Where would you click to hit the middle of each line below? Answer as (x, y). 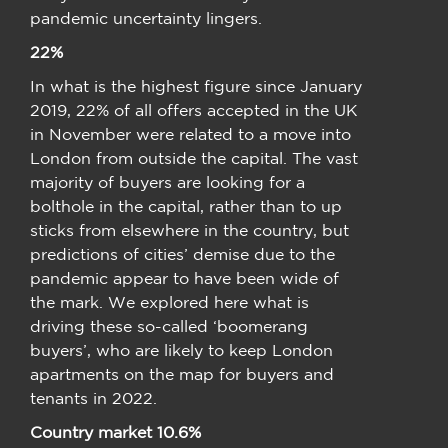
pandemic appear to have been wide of (184, 277)
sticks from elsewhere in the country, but (189, 229)
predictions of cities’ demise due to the (182, 253)
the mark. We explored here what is (169, 301)
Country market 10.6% (118, 431)
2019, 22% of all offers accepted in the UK (194, 109)
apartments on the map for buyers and (182, 373)
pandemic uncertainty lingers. (148, 17)
